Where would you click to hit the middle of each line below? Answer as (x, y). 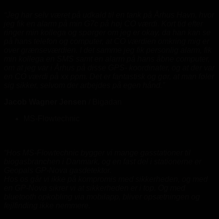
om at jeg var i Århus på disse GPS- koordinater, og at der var (109, 67)
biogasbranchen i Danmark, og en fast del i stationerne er (103, 161)
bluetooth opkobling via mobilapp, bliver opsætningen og (102, 197)
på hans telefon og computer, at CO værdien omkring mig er (107, 41)
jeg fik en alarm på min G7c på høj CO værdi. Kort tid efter (103, 23)
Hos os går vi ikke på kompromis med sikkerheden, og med (106, 179)
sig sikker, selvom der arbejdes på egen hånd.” (84, 85)
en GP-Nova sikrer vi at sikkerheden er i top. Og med (95, 188)
